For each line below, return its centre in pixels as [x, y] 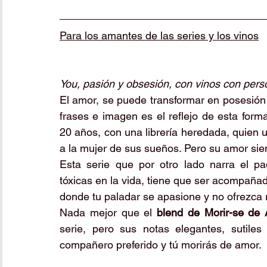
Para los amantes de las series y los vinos [159, 35]
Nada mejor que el [108, 212]
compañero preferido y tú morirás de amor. [162, 245]
